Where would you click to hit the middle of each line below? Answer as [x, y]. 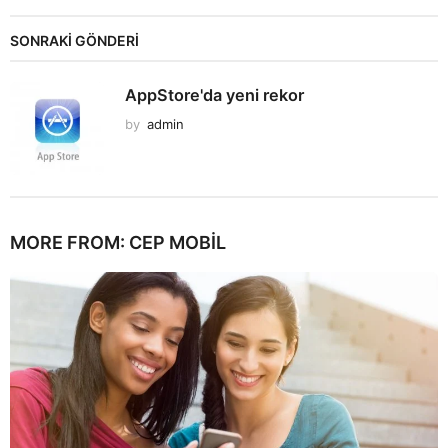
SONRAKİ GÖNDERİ [74, 40]
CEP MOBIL [177, 242]
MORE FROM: [69, 242]
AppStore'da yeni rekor [214, 94]
